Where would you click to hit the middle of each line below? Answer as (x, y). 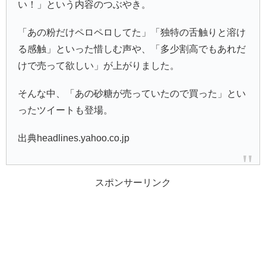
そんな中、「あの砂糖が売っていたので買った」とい (132, 94)
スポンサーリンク (133, 182)
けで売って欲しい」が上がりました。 (99, 66)
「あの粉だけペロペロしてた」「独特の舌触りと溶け (132, 33)
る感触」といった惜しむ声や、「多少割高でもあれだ (132, 49)
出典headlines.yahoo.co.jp (74, 138)
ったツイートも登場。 (66, 110)
